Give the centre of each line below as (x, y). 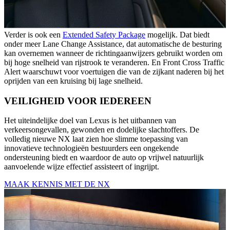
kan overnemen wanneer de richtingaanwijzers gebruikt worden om (113, 53)
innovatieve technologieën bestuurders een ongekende (91, 148)
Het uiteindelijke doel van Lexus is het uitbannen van (90, 121)
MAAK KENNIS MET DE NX (57, 184)
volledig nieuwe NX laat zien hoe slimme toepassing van (96, 139)
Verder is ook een (33, 34)
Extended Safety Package (104, 34)
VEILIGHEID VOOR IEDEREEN (78, 101)
